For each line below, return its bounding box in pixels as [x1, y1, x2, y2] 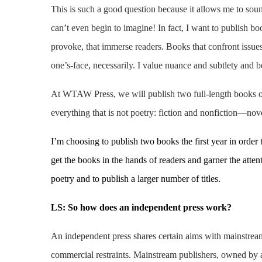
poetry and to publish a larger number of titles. [51, 174, 220, 184]
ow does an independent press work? [85, 202, 232, 212]
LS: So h [51, 202, 85, 212]
